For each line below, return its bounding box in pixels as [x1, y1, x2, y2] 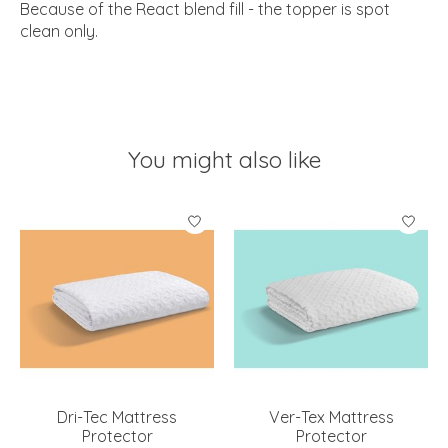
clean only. [20, 21, 98, 42]
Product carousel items [20, 201, 191, 222]
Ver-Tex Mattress [268, 406, 394, 427]
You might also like [127, 145, 321, 175]
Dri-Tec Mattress [57, 406, 177, 427]
